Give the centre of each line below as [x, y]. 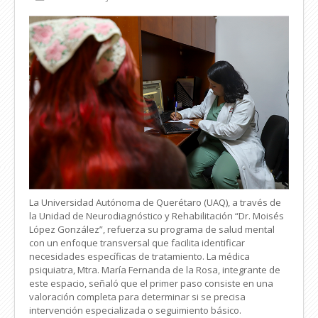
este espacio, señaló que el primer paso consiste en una [151, 283]
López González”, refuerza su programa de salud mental [152, 229]
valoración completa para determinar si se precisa [137, 296]
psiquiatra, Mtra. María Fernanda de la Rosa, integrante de [155, 269]
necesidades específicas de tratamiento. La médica [139, 256]
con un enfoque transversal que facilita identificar [137, 242]
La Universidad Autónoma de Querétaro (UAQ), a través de [155, 202]
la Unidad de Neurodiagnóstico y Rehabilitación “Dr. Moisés [157, 215]
